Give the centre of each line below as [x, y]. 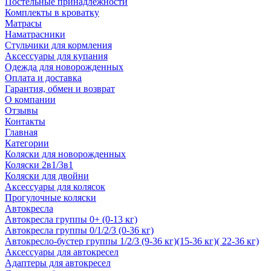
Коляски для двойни [47, 175]
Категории [27, 143]
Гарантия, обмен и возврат [60, 88]
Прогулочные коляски [51, 197]
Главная [21, 132]
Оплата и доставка [43, 77]
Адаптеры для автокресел [58, 263]
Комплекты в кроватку [52, 12]
